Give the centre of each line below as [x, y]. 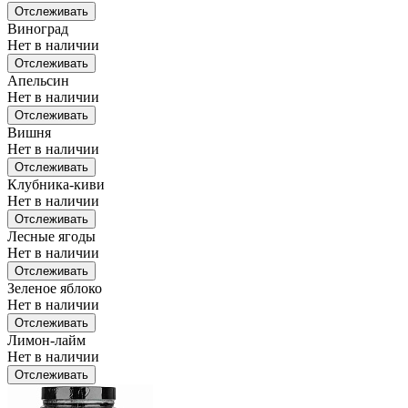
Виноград [38, 29]
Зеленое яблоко [55, 289]
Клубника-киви [56, 185]
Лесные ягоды [51, 237]
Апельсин [38, 81]
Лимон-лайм [46, 341]
